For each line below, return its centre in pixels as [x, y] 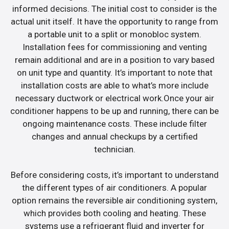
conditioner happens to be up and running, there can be [114, 111]
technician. [114, 149]
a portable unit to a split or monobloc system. [114, 34]
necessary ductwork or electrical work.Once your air [114, 98]
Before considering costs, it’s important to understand [114, 175]
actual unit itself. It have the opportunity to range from [114, 21]
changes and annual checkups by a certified [114, 136]
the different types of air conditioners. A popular [114, 188]
